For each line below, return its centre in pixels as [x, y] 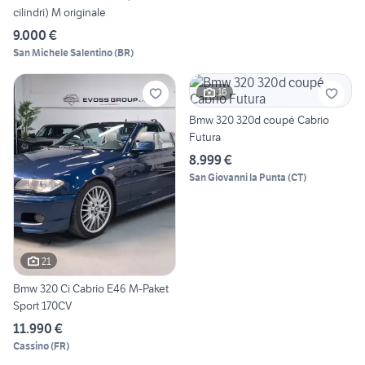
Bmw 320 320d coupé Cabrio [259, 119]
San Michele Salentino [63, 52]
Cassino [31, 346]
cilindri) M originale [59, 12]
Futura [205, 136]
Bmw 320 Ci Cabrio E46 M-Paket [91, 289]
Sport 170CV [42, 306]
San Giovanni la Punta [237, 177]
